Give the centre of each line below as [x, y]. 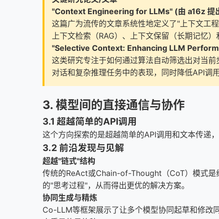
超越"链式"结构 [69, 161]
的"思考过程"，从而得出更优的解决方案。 [116, 185]
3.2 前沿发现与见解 [83, 148]
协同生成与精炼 [70, 197]
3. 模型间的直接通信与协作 [114, 105]
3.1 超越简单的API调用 [90, 121]
